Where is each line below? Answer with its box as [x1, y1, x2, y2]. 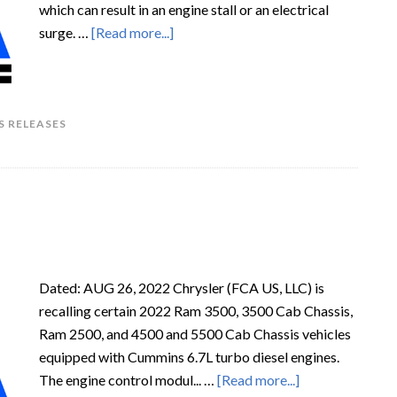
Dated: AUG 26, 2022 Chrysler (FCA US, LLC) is [39, 279, 324, 296]
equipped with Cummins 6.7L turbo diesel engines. [39, 348, 339, 365]
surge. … [39, 24, 91, 41]
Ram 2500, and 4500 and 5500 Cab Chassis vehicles [39, 325, 351, 342]
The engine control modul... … [39, 371, 217, 388]
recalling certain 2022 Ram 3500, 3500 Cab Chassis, [39, 302, 353, 319]
